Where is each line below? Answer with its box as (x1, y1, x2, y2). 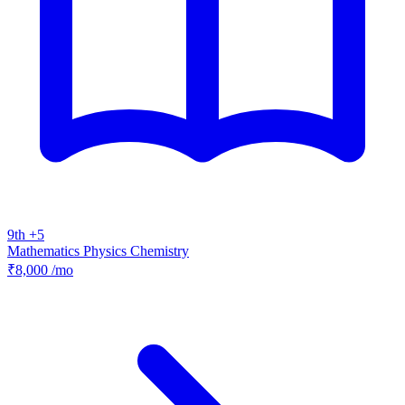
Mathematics (7, 243, 83, 259)
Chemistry (130, 243, 189, 259)
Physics (83, 243, 130, 259)
